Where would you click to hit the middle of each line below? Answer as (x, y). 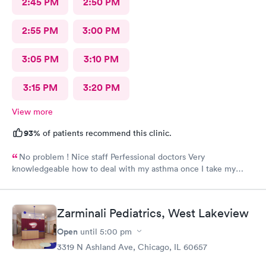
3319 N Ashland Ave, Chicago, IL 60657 (132, 247)
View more (32, 112)
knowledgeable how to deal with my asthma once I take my (124, 169)
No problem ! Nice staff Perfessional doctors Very (43, 157)
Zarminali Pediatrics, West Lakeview (153, 213)
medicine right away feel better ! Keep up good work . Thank (75, 180)
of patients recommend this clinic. (106, 133)
